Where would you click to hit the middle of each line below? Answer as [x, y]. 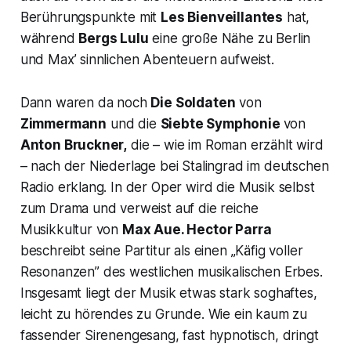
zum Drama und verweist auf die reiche [139, 208]
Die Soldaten [193, 102]
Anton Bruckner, [74, 145]
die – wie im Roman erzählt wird [225, 145]
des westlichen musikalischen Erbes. [211, 271]
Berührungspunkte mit [90, 17]
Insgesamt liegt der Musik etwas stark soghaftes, [168, 293]
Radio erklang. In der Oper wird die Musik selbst [167, 187]
